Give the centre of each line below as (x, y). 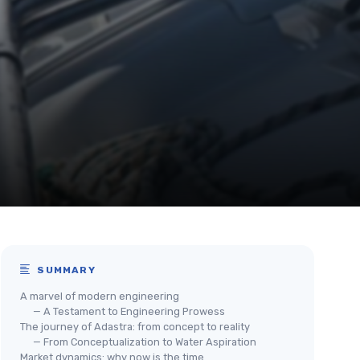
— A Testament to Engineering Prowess (129, 311)
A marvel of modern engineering (100, 296)
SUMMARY (65, 270)
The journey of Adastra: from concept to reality (135, 327)
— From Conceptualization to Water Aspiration (145, 342)
